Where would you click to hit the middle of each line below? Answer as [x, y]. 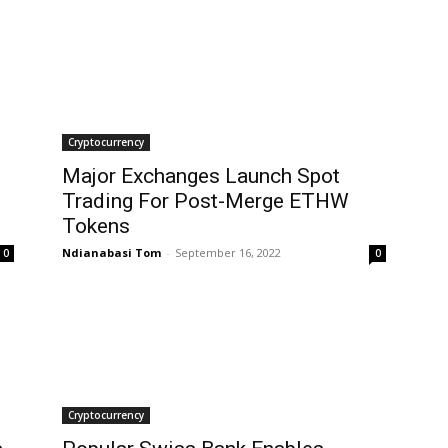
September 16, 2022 [228, 252]
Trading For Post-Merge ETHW [205, 200]
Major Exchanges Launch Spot [201, 175]
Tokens [96, 225]
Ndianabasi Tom [111, 252]
